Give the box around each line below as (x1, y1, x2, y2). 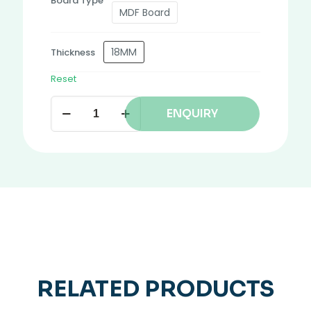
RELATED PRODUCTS (37, 275, 274, 303)
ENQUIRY (166, 106, 218, 121)
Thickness (51, 45, 95, 59)
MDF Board (119, 6, 170, 20)
